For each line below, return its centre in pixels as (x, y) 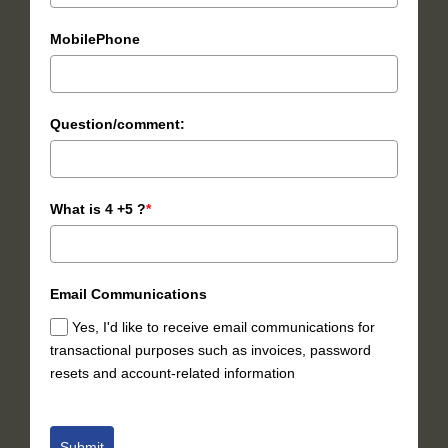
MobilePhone (95, 38)
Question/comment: (117, 123)
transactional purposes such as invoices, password (210, 349)
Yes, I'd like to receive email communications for (224, 326)
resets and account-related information (172, 372)
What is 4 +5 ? (98, 208)
